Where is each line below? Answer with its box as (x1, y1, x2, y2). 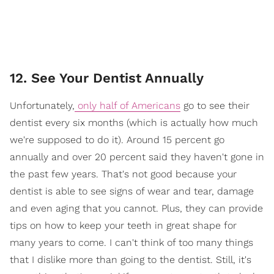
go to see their (180, 100, 250, 112)
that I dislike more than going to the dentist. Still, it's (10, 254, 251, 266)
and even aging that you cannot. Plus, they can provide (10, 202, 263, 215)
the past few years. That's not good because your (10, 168, 237, 180)
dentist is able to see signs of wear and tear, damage (10, 185, 254, 198)
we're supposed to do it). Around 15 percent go (10, 134, 224, 146)
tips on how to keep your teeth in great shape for (10, 220, 237, 232)
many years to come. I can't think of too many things (10, 237, 253, 249)
